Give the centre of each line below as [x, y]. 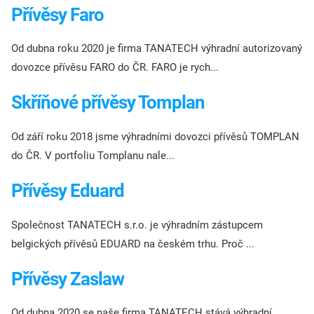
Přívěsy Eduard [68, 190]
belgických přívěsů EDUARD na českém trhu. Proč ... [133, 244]
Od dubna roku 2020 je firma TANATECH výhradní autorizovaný [157, 49]
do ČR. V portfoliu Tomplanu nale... [93, 155]
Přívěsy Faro [57, 14]
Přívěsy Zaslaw [68, 279]
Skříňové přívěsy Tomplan [108, 103]
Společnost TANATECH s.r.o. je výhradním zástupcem [137, 225]
